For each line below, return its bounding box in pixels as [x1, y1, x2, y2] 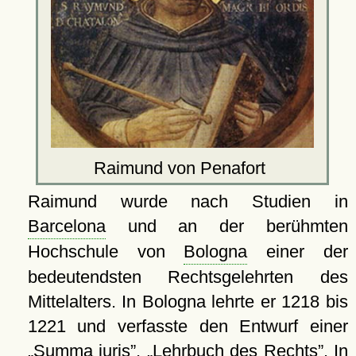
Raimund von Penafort [94, 158, 271, 179]
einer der [247, 242, 348, 262]
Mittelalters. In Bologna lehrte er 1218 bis [27, 292, 348, 312]
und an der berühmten [105, 216, 348, 237]
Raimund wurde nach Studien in [27, 192, 348, 212]
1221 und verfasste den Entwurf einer [27, 316, 348, 337]
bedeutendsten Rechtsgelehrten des [27, 267, 348, 288]
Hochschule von [27, 242, 184, 262]
